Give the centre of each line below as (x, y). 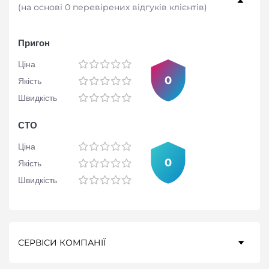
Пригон (34, 43)
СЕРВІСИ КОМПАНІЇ (62, 243)
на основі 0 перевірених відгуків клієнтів (113, 8)
